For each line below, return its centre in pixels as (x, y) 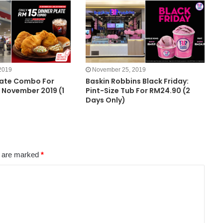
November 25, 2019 (119, 69)
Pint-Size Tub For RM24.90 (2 (138, 90)
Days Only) (105, 100)
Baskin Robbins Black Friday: (137, 81)
